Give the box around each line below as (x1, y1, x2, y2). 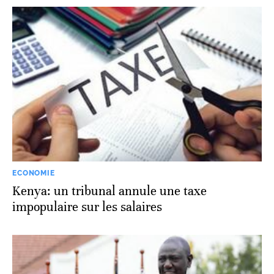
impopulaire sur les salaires (12, 199, 162, 215)
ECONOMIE (12, 168, 55, 177)
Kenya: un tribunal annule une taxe (12, 183, 207, 199)
